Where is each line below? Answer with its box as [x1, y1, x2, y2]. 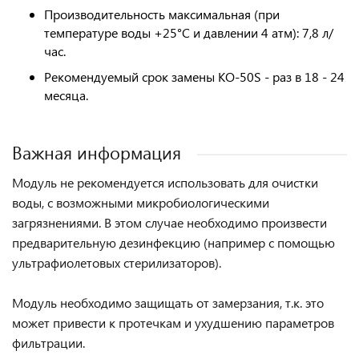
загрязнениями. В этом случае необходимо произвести [12, 213, 327, 231]
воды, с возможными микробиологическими [12, 193, 269, 211]
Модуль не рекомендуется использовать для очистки [12, 173, 318, 191]
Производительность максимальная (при [44, 5, 280, 22]
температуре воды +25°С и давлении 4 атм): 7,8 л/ [44, 23, 333, 41]
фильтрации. [12, 333, 85, 351]
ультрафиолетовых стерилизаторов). [12, 253, 221, 271]
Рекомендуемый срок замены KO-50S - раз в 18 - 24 [44, 67, 345, 85]
